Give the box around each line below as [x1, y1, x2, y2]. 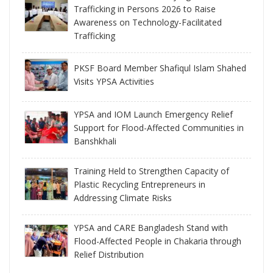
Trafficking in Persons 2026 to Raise [74, 2, 216, 15]
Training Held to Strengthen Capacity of [74, 165, 229, 177]
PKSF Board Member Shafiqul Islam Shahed [74, 62, 246, 74]
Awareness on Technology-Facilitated [74, 16, 222, 28]
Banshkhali [74, 135, 116, 147]
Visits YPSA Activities [74, 75, 154, 87]
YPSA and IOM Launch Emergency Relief [74, 108, 233, 120]
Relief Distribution [74, 248, 144, 260]
